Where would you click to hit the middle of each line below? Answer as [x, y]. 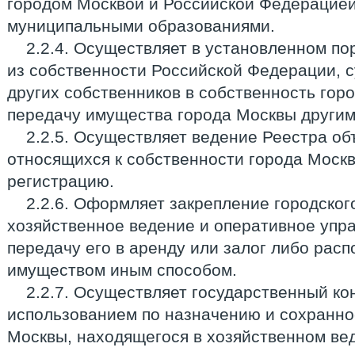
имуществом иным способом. [122, 270]
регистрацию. [61, 181]
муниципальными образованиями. [141, 26]
